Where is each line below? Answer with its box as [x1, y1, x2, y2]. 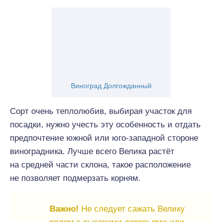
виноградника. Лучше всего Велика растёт [10, 147, 174, 156]
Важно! [50, 204, 79, 214]
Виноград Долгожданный [70, 82, 152, 90]
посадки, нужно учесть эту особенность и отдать [10, 120, 201, 129]
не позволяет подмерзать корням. [10, 173, 141, 183]
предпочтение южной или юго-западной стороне [10, 133, 198, 143]
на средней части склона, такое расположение [10, 160, 191, 169]
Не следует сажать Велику [79, 204, 185, 214]
